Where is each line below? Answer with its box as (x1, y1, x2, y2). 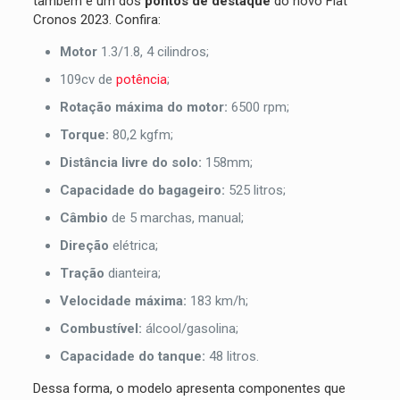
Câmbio (59, 209, 112, 226)
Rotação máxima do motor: (59, 98, 231, 115)
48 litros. (208, 347, 259, 364)
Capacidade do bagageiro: (59, 181, 229, 198)
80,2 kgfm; (112, 126, 173, 143)
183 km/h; (189, 292, 248, 309)
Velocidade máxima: (59, 292, 190, 309)
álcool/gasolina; (145, 320, 238, 337)
